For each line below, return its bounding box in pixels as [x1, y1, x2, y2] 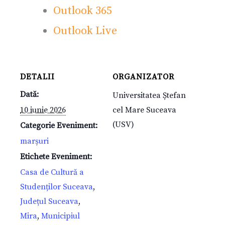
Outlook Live [53, 24, 117, 38]
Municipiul [41, 211, 80, 221]
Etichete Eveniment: [20, 152, 92, 162]
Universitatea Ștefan [113, 90, 186, 101]
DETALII [20, 72, 55, 82]
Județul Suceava [20, 196, 78, 207]
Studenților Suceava [20, 182, 93, 192]
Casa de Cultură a [20, 167, 84, 178]
